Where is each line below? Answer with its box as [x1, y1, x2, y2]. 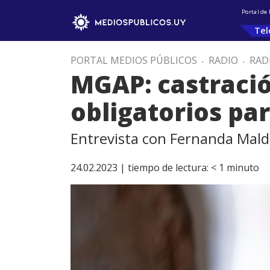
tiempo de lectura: [128, 161, 209, 174]
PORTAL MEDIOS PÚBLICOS [71, 54, 197, 67]
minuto [227, 161, 259, 174]
